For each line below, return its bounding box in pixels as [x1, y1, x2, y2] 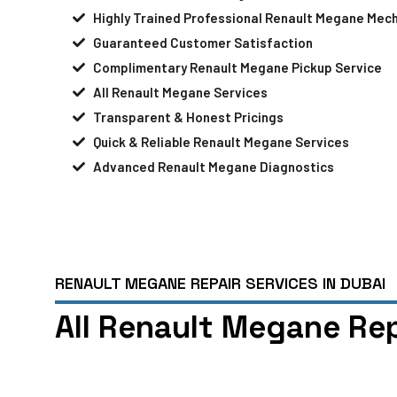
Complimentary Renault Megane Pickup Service [92, 58, 382, 75]
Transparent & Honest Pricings [92, 108, 284, 125]
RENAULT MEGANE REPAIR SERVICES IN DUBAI [55, 272, 385, 293]
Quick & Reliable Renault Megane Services [92, 133, 349, 150]
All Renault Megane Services [92, 83, 268, 100]
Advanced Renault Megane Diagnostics [92, 158, 334, 175]
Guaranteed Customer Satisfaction [92, 34, 313, 51]
